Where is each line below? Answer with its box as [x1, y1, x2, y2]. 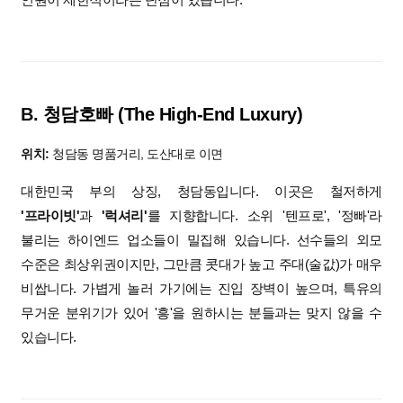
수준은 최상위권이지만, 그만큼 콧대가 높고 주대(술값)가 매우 [21, 256, 382, 273]
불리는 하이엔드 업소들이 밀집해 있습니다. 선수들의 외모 [21, 232, 382, 248]
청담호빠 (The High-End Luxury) [42, 104, 303, 125]
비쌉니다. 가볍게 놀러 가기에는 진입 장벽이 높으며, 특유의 [21, 281, 382, 297]
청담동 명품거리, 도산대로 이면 [49, 147, 223, 162]
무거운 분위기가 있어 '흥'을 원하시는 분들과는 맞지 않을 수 [21, 305, 382, 321]
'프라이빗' [21, 208, 80, 224]
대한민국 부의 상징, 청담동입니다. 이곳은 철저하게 [21, 184, 382, 200]
